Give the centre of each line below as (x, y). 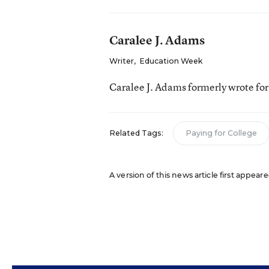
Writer (121, 61)
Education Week (171, 61)
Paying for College (221, 133)
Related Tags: (136, 133)
